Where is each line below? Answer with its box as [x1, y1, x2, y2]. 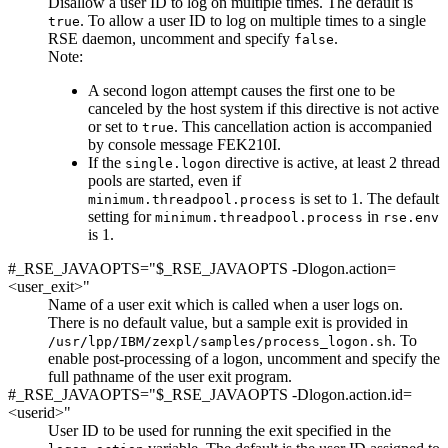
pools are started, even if [88, 171, 241, 189]
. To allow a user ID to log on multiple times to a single [80, 11, 426, 29]
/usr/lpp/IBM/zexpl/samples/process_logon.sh [48, 333, 392, 349]
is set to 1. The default [296, 189, 439, 207]
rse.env [383, 209, 439, 225]
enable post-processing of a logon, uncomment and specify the [48, 349, 440, 367]
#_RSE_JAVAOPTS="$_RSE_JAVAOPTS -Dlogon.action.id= [8, 385, 412, 403]
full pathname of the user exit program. [48, 367, 292, 385]
